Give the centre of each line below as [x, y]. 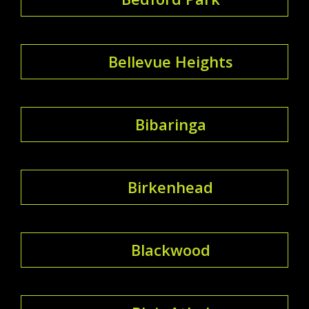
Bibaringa [170, 124]
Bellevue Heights [170, 61]
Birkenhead [170, 187]
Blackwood [170, 249]
